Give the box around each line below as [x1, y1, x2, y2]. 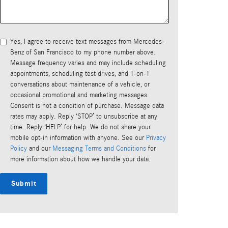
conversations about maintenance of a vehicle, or [10, 80, 150, 89]
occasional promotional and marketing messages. [10, 91, 149, 100]
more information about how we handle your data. [10, 155, 151, 164]
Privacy [146, 134, 166, 142]
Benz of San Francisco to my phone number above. [10, 48, 156, 57]
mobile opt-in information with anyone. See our [10, 134, 146, 142]
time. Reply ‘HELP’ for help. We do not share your [10, 123, 151, 132]
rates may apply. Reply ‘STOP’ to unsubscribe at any [10, 112, 157, 121]
